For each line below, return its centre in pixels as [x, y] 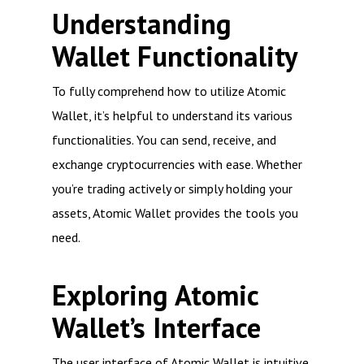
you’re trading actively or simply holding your [172, 188]
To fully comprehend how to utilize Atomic [169, 91]
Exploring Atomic [155, 295]
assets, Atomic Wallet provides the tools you [175, 213]
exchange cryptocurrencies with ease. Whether [177, 164]
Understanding [142, 24]
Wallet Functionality [175, 56]
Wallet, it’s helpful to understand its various [172, 115]
